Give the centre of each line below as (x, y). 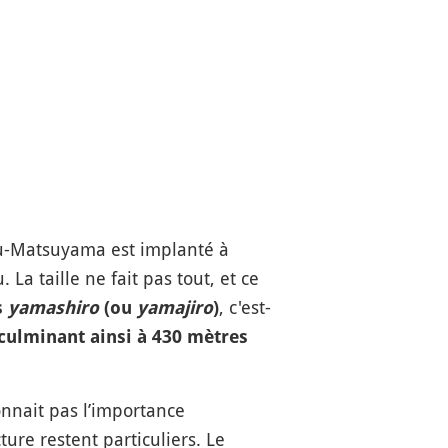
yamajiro (174, 307)
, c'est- (244, 307)
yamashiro (53, 307)
